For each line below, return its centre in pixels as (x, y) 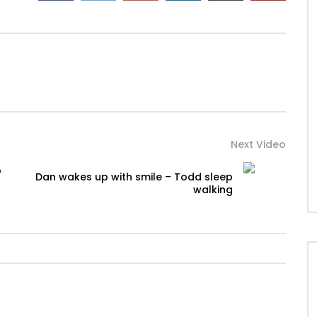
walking (213, 190)
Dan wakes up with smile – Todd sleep (134, 177)
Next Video (258, 145)
